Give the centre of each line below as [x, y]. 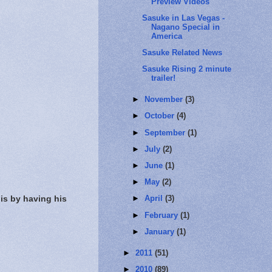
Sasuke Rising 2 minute [187, 69]
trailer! [164, 78]
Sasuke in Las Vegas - [184, 18]
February [163, 215]
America [167, 36]
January [161, 231]
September [166, 132]
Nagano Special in [186, 27]
